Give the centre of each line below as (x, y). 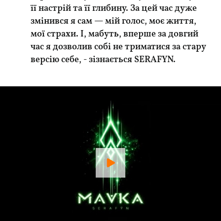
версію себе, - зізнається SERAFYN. (103, 60)
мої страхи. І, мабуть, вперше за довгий (115, 34)
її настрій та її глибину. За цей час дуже (114, 9)
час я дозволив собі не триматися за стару (119, 47)
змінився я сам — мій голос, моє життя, (114, 21)
